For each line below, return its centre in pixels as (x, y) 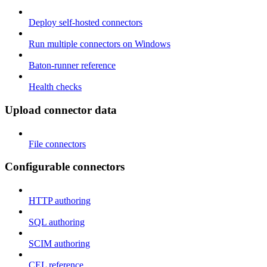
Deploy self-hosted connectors (86, 23)
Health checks (55, 87)
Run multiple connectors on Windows (100, 44)
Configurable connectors (65, 167)
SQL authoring (57, 222)
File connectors (57, 144)
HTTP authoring (60, 201)
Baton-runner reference (72, 66)
